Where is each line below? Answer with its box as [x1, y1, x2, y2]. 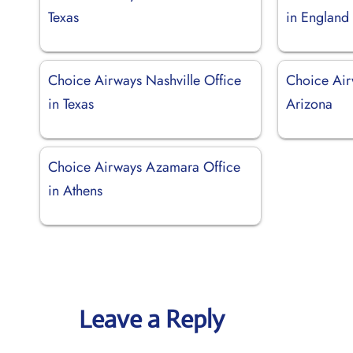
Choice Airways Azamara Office [48, 156, 240, 177]
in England [286, 6, 350, 28]
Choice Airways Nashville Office [48, 69, 241, 91]
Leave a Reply [79, 303, 225, 335]
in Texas [48, 93, 94, 114]
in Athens [48, 180, 102, 201]
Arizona [286, 93, 333, 114]
